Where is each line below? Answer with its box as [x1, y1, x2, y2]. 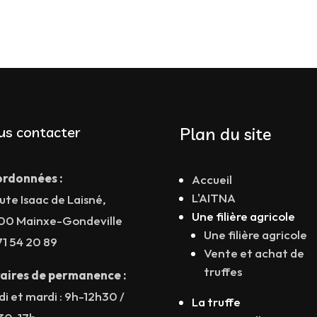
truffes [203, 263, 242, 279]
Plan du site [179, 122, 272, 144]
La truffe [191, 294, 241, 309]
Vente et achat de [203, 245, 304, 260]
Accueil [191, 171, 232, 187]
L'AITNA [191, 190, 236, 205]
